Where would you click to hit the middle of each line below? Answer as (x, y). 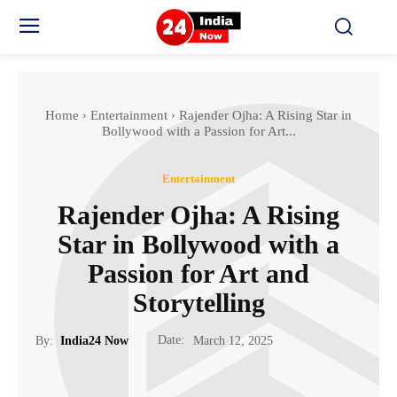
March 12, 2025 (233, 341)
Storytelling (198, 302)
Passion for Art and (198, 273)
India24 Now (94, 340)
